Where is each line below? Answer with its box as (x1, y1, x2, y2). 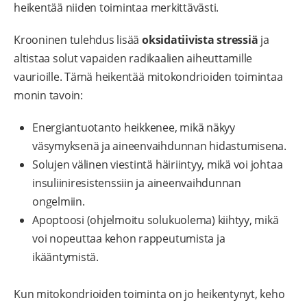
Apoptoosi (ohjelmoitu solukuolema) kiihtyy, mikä (32, 212, 279, 228)
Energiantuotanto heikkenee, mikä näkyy (32, 119, 235, 135)
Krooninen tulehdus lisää (14, 32, 142, 47)
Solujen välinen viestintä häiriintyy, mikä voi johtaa (32, 156, 283, 172)
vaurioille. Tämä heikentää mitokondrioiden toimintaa (14, 69, 283, 84)
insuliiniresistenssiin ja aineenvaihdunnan (32, 175, 241, 191)
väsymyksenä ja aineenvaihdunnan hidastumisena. (32, 138, 286, 153)
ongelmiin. (32, 193, 85, 209)
